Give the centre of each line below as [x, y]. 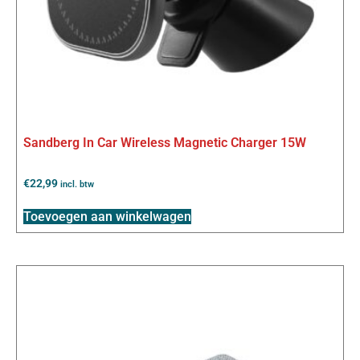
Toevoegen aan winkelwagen [107, 217]
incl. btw [77, 184]
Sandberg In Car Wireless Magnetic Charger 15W [165, 142]
